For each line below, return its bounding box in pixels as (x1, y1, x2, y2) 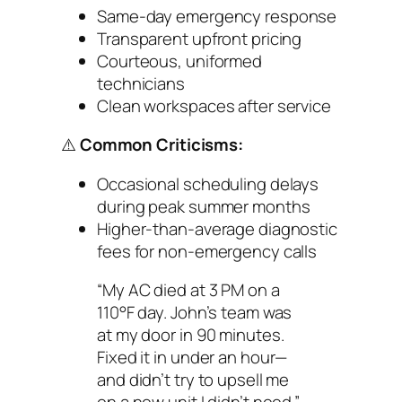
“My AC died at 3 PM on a (97, 278, 280, 302)
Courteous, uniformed (97, 48, 262, 73)
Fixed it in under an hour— (97, 345, 288, 370)
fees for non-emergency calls (97, 239, 318, 263)
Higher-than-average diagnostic (97, 216, 337, 240)
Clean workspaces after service (97, 93, 331, 118)
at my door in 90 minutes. (97, 323, 284, 347)
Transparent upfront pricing (97, 26, 302, 50)
